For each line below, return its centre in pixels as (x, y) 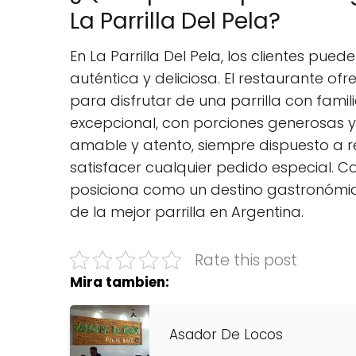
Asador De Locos (226, 334)
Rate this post (246, 260)
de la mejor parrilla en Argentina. (187, 211)
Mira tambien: (120, 282)
